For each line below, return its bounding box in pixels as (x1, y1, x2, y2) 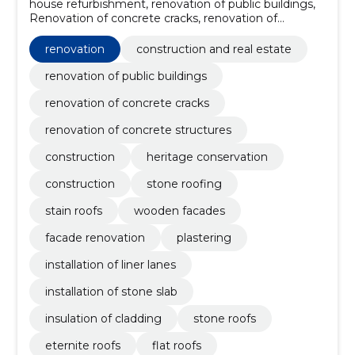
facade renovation (44, 230, 145, 245)
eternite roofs (44, 338, 120, 353)
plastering (176, 230, 231, 245)
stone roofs (193, 311, 256, 326)
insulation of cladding (44, 311, 162, 326)
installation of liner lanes (44, 257, 176, 272)
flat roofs (151, 338, 201, 353)
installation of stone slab (44, 284, 177, 299)
